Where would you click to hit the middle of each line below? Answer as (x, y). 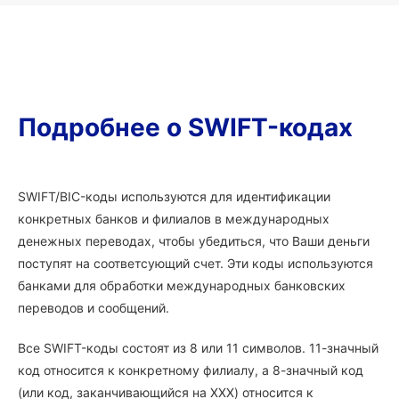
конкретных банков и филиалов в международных (174, 219)
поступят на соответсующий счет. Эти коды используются (195, 263)
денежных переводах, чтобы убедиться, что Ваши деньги (194, 241)
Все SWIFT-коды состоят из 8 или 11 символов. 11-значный (198, 348)
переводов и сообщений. (94, 308)
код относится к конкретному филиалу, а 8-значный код (191, 370)
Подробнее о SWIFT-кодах (185, 127)
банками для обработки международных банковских (182, 285)
